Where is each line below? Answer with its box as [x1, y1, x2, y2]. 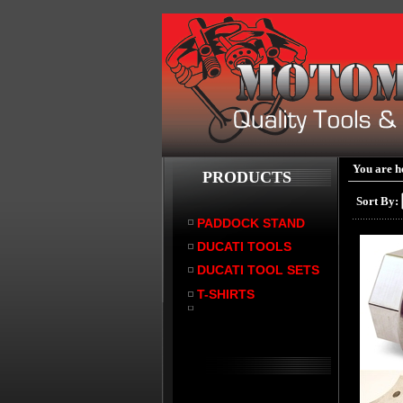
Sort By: [356, 194, 399, 208]
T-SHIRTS [197, 286, 255, 301]
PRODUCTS [202, 168, 291, 186]
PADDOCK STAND [197, 215, 306, 230]
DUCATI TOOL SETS [197, 263, 320, 278]
